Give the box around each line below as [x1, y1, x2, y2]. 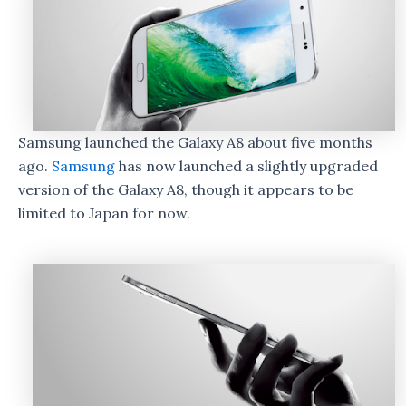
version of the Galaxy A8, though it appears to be [18, 180, 353, 199]
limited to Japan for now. [18, 204, 190, 223]
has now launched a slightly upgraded [115, 157, 378, 176]
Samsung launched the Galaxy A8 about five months [18, 133, 372, 152]
